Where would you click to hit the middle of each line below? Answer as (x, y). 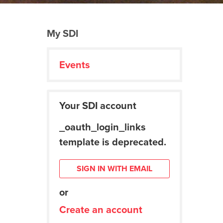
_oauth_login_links (102, 127)
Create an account (101, 210)
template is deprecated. (112, 142)
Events (74, 65)
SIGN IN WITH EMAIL (114, 168)
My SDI (62, 33)
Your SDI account (98, 106)
